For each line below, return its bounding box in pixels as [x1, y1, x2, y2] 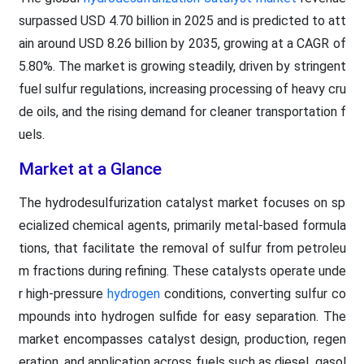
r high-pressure [18, 285, 108, 301]
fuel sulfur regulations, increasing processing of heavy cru [18, 80, 346, 97]
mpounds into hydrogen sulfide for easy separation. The [18, 308, 346, 324]
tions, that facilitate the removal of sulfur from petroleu [18, 240, 346, 256]
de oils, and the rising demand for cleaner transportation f [18, 103, 346, 119]
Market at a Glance [18, 158, 162, 179]
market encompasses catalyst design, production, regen [18, 331, 346, 347]
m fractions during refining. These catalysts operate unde [18, 262, 346, 279]
